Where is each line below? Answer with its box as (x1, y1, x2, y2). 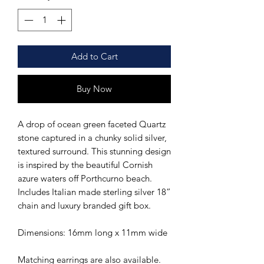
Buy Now (77, 83, 112, 95)
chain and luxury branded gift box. (18, 200, 151, 212)
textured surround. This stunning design (18, 146, 171, 157)
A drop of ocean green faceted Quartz (18, 118, 166, 130)
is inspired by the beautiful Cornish (18, 159, 153, 171)
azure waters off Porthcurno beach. (18, 173, 152, 184)
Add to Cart (71, 51, 118, 62)
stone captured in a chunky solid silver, (18, 132, 167, 144)
